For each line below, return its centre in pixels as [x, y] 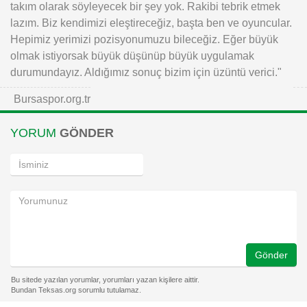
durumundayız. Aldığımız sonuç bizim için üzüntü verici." [146, 72]
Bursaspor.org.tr [52, 99]
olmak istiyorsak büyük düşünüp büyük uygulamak [132, 56]
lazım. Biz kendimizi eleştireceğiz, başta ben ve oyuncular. [151, 23]
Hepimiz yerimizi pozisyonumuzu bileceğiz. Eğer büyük [144, 39]
